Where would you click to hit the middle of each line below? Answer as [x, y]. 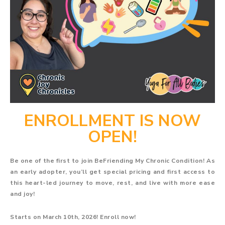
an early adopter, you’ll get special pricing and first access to [113, 172]
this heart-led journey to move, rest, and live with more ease [113, 183]
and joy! [22, 194]
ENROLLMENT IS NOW [113, 121]
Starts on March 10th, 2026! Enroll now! [73, 217]
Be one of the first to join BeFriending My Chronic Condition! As [113, 160]
